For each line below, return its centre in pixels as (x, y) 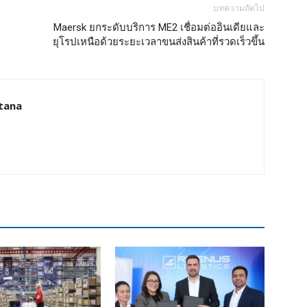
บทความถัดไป (239, 8)
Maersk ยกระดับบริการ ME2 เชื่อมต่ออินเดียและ (159, 27)
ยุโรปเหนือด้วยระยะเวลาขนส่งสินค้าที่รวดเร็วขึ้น (159, 41)
